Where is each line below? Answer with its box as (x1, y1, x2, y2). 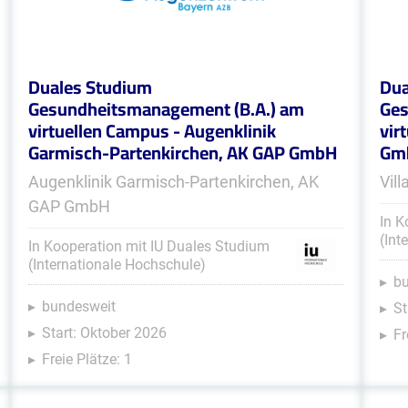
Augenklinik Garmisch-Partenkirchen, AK (27, 172, 319, 191)
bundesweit (41, 298, 116, 315)
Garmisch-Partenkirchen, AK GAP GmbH (27, 136, 337, 169)
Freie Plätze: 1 (41, 351, 132, 368)
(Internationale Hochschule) (27, 256, 206, 273)
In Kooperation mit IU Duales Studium (27, 238, 270, 255)
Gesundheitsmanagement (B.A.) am (27, 92, 304, 126)
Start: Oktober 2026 (41, 324, 167, 342)
